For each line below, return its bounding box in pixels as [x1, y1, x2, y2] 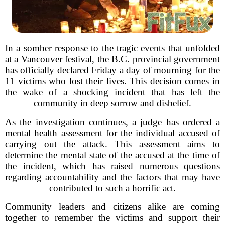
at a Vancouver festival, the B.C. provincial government [5, 54, 220, 64]
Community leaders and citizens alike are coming [5, 201, 220, 212]
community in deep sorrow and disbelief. [34, 98, 191, 108]
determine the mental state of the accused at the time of [5, 150, 220, 160]
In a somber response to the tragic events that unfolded [5, 43, 220, 53]
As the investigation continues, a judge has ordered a [5, 117, 220, 127]
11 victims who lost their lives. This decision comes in [5, 76, 220, 86]
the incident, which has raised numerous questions [5, 161, 220, 171]
